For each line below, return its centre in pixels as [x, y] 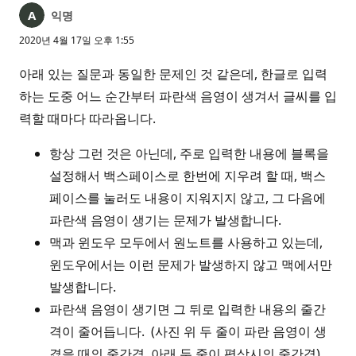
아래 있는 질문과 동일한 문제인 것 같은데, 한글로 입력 [173, 74]
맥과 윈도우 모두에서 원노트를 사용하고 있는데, [186, 242]
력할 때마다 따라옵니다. [89, 118]
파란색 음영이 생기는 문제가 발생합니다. [167, 220]
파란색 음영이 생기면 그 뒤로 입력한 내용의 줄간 [188, 309]
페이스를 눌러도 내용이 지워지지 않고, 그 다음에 [188, 198]
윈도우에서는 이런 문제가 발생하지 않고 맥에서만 [191, 265]
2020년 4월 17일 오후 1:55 [77, 40]
